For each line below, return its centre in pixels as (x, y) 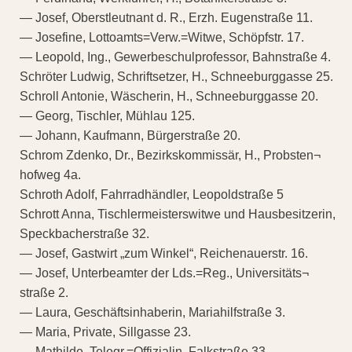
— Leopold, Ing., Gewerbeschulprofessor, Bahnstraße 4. (175, 57)
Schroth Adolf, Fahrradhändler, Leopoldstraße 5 (152, 194)
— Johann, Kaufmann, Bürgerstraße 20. (130, 135)
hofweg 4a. (50, 174)
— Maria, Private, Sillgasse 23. (105, 332)
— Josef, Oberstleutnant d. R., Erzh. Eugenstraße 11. (166, 17)
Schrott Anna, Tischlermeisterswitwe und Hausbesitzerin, (178, 214)
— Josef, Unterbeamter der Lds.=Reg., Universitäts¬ (164, 273)
